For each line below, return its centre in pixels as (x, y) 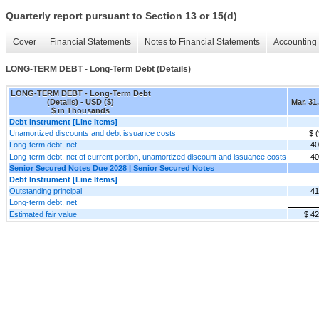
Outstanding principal (46, 190)
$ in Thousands (80, 110)
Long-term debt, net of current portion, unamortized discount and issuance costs (148, 156)
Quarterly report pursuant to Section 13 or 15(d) (121, 16)
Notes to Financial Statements (202, 42)
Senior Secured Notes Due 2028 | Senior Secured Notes (112, 168)
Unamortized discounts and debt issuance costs (93, 133)
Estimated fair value (43, 214)
